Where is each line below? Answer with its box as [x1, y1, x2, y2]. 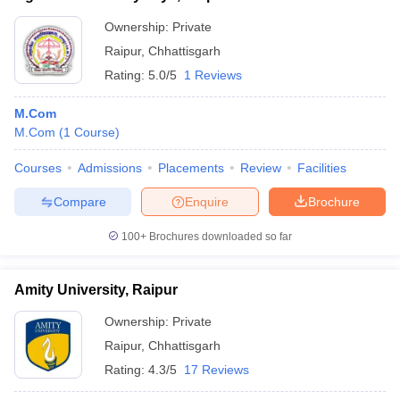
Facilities [297, 161, 346, 175]
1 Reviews [184, 68, 242, 82]
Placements [158, 161, 224, 175]
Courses [14, 161, 62, 175]
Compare [53, 194, 106, 209]
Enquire [185, 194, 229, 209]
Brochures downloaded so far [146, 230, 292, 243]
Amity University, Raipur [14, 282, 178, 297]
